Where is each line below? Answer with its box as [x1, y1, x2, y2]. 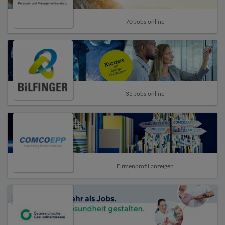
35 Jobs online [126, 91, 165, 97]
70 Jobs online [126, 19, 165, 25]
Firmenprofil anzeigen [116, 163, 174, 170]
